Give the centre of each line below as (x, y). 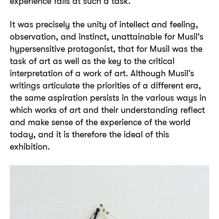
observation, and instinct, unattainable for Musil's (107, 36)
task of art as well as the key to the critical (92, 61)
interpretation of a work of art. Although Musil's (102, 73)
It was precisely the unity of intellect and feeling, (104, 24)
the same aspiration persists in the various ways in (108, 97)
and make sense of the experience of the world (100, 122)
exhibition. (31, 146)
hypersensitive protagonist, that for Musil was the (106, 48)
